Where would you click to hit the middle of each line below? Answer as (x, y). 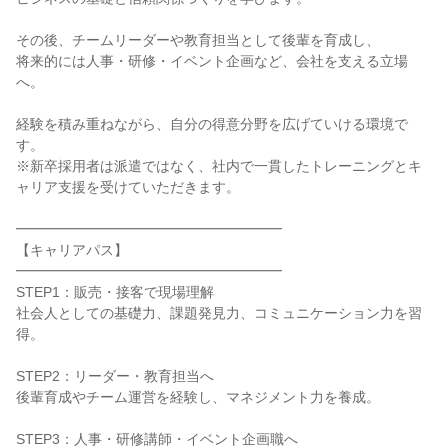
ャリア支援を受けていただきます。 (128, 187)
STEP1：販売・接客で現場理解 (115, 292)
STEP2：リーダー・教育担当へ (115, 376)
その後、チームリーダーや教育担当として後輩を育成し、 (198, 40)
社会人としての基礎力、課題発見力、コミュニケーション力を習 (219, 313)
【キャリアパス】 (72, 250)
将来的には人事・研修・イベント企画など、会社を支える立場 (212, 61)
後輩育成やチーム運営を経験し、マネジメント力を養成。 (198, 397)
